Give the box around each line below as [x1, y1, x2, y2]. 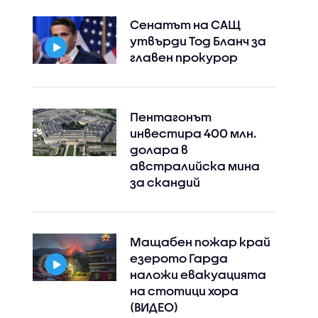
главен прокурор [129, 50, 238, 65]
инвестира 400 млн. [129, 126, 257, 141]
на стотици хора [129, 284, 238, 298]
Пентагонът [129, 110, 212, 124]
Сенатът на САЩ [129, 18, 241, 32]
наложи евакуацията [129, 268, 266, 282]
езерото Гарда [129, 251, 228, 265]
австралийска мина [129, 159, 260, 173]
